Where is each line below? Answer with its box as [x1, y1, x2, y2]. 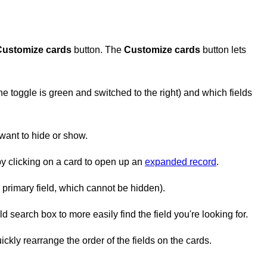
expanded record [145, 156, 216, 167]
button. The [72, 44, 124, 55]
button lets [200, 44, 246, 55]
